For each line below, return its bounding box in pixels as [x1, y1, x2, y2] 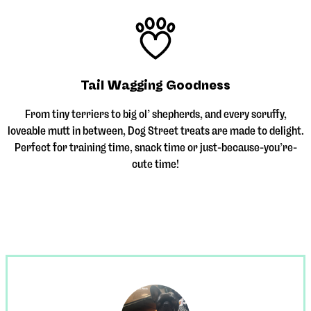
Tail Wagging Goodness [81, 78, 230, 94]
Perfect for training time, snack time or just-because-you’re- [14, 141, 297, 155]
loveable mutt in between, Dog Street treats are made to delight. [7, 124, 304, 138]
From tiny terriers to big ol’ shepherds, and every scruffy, [24, 108, 287, 121]
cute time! [132, 158, 179, 171]
